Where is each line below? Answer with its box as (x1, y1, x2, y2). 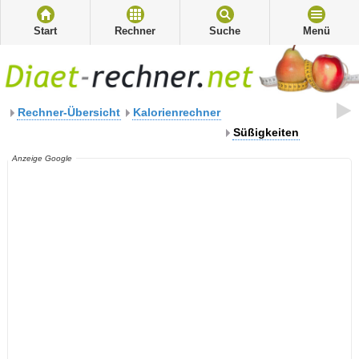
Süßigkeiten (232, 126, 299, 139)
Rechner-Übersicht (17, 106, 120, 119)
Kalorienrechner (132, 106, 220, 119)
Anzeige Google (11, 154, 72, 163)
